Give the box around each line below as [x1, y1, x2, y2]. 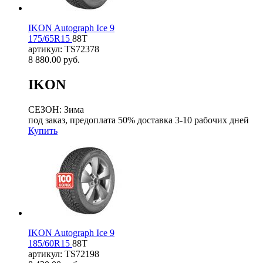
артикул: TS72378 [28, 43, 99, 54]
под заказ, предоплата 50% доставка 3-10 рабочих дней [28, 114, 249, 125]
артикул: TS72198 [28, 248, 99, 259]
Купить [28, 125, 58, 136]
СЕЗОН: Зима [28, 104, 84, 114]
